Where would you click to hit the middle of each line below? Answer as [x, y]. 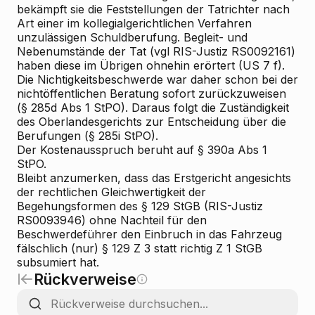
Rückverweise [85, 279]
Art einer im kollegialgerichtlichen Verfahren [134, 23]
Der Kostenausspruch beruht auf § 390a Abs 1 [142, 150]
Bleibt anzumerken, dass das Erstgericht [124, 178]
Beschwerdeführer [67, 234]
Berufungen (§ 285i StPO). [88, 136]
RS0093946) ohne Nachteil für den [112, 220]
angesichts [261, 178]
